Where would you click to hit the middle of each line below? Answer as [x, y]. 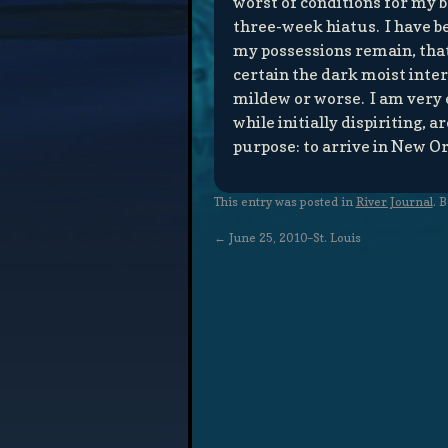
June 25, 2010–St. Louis [293, 238]
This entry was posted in [284, 202]
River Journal [394, 202]
